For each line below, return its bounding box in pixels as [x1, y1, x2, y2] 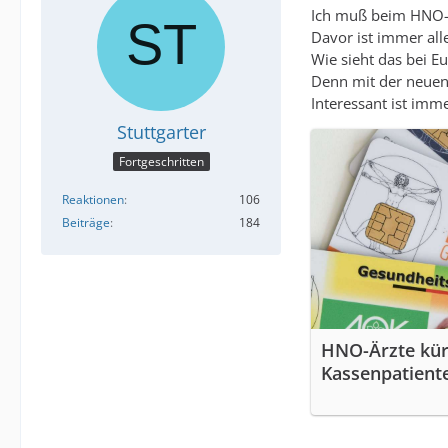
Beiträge [62, 214, 110, 232]
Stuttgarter [116, 120, 206, 144]
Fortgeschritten [118, 153, 204, 171]
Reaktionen [62, 191, 124, 209]
